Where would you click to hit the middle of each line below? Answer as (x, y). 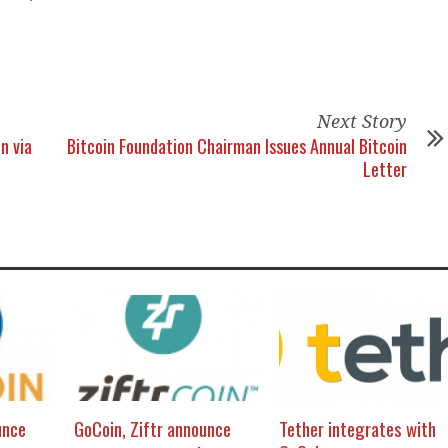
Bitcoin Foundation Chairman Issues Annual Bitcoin (237, 146)
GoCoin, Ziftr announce (152, 428)
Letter (385, 169)
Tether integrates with (357, 428)
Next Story (362, 121)
